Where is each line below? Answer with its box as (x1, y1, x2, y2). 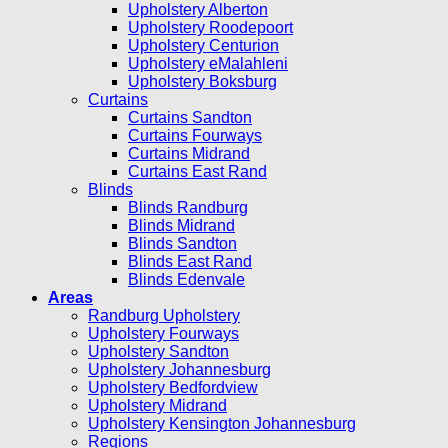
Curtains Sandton (128, 109, 252, 127)
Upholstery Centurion (128, 37, 279, 55)
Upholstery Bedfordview (88, 379, 258, 397)
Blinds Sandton (128, 235, 237, 253)
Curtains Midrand (128, 145, 250, 163)
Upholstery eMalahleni (128, 55, 288, 73)
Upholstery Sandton (88, 343, 229, 361)
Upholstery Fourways (88, 325, 239, 343)
